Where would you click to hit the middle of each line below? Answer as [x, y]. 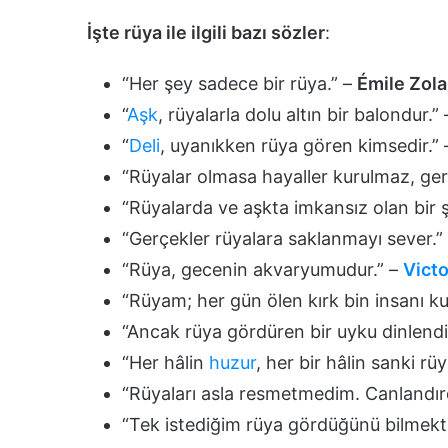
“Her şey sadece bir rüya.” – [239, 83]
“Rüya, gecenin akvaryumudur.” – [262, 269]
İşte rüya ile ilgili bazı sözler [206, 32]
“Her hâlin [165, 362]
